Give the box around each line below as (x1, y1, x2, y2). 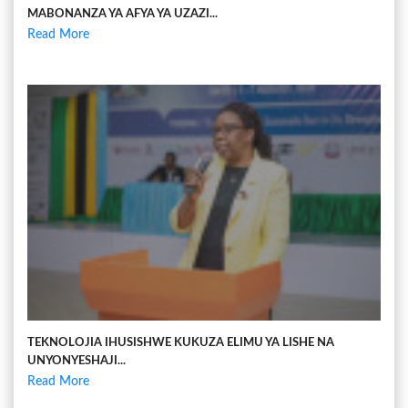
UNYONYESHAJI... (27, 354, 126, 367)
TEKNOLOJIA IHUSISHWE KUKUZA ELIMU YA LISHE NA (27, 336, 334, 349)
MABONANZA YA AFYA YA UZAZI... (27, 7, 218, 20)
